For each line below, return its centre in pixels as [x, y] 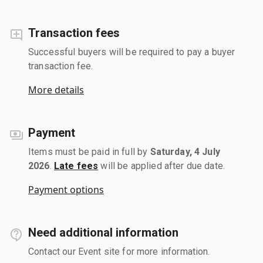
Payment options [66, 189]
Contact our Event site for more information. [119, 251]
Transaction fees [74, 33]
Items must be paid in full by [89, 151]
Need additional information [103, 232]
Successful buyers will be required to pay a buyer [132, 52]
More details [56, 90]
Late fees [76, 166]
